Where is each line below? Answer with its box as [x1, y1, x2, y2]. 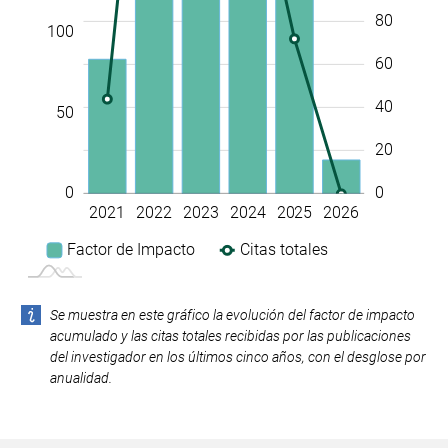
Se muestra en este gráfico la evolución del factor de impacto [49, 306, 415, 323]
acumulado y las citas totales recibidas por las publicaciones [49, 327, 411, 344]
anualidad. [49, 369, 112, 386]
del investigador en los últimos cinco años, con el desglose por [49, 348, 426, 365]
